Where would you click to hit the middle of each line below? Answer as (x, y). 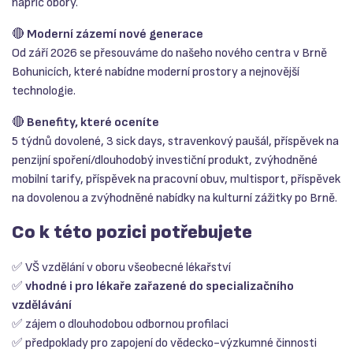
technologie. (44, 91)
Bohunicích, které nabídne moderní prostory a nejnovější (156, 72)
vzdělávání (42, 306)
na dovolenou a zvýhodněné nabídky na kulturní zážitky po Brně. (175, 199)
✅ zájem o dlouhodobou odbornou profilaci (120, 325)
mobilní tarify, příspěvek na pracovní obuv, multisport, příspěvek (176, 180)
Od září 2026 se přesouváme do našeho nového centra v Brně (169, 54)
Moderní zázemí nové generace (115, 35)
